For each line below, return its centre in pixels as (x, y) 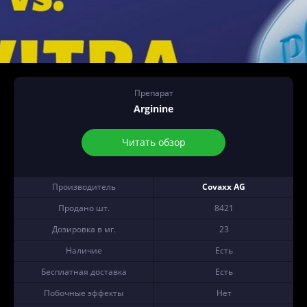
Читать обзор (153, 142)
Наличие (84, 250)
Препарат (153, 93)
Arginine (153, 109)
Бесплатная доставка (84, 272)
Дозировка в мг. (84, 229)
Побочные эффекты (84, 293)
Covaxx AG (224, 187)
